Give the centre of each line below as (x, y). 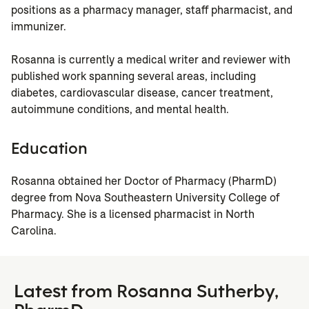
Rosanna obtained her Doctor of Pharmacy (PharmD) (144, 181)
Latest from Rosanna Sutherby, (146, 291)
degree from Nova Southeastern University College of (145, 198)
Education (49, 148)
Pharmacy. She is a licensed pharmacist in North (133, 215)
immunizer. (39, 27)
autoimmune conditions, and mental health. (120, 110)
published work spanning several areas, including (133, 77)
